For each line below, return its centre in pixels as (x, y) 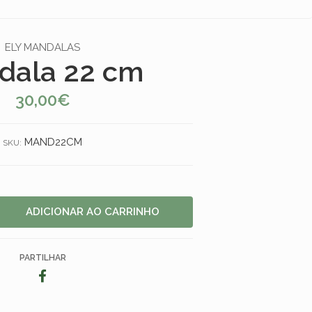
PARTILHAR (42, 257)
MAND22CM (53, 142)
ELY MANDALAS (42, 47)
